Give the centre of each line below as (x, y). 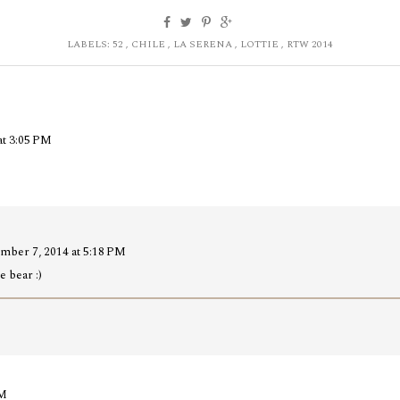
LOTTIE (261, 44)
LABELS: (90, 44)
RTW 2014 (310, 44)
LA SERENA (204, 44)
